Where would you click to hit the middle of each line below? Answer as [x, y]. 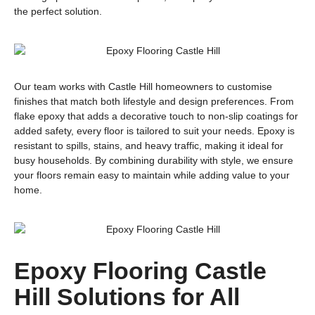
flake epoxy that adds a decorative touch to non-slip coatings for [156, 116]
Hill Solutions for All [127, 297]
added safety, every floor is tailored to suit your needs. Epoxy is [154, 130]
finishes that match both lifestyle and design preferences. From [154, 101]
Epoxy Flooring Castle [140, 271]
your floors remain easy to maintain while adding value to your [152, 175]
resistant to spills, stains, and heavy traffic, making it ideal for [149, 145]
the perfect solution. [58, 11]
